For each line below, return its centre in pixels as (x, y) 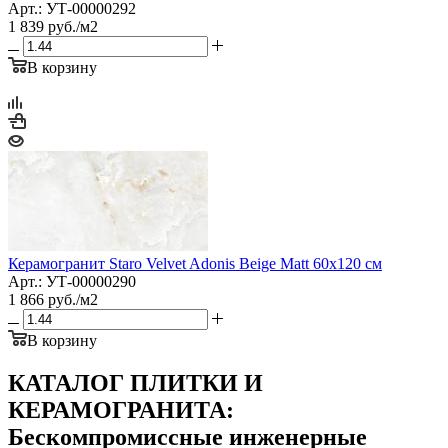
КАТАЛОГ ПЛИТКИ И (135, 382)
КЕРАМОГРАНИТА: (121, 409)
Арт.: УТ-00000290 (72, 281)
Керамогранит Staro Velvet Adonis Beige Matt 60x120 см (195, 263)
